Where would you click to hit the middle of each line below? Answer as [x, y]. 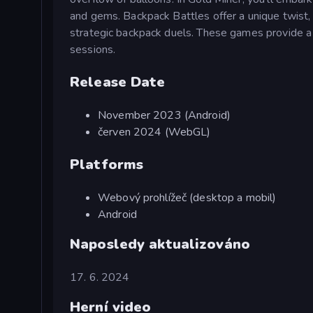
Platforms [107, 164]
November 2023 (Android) [165, 115]
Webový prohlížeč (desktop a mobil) [187, 197]
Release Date [118, 82]
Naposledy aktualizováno [160, 244]
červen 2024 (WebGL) [154, 132]
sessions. [93, 49]
